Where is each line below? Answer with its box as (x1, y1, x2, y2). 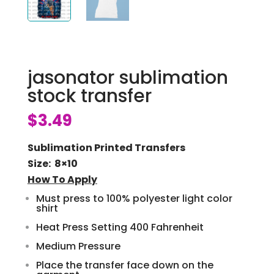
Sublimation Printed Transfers (27, 140, 185, 155)
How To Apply (27, 172, 97, 187)
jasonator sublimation (27, 64, 228, 91)
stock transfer (27, 83, 152, 109)
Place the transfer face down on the (35, 257, 213, 272)
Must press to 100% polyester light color (35, 191, 232, 206)
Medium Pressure (35, 239, 120, 253)
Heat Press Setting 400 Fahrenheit (35, 220, 204, 234)
